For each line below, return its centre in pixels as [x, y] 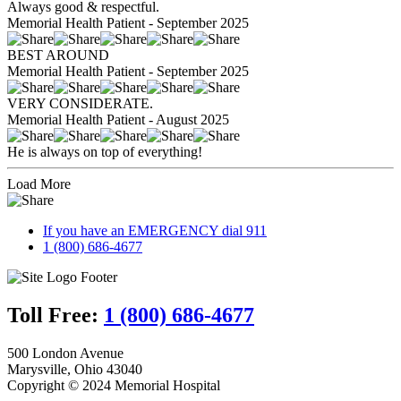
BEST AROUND [58, 55]
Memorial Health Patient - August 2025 [118, 120]
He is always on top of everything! [105, 152]
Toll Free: [55, 316]
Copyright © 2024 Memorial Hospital [114, 386]
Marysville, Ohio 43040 [75, 370]
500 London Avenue [65, 354]
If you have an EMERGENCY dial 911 [155, 231]
